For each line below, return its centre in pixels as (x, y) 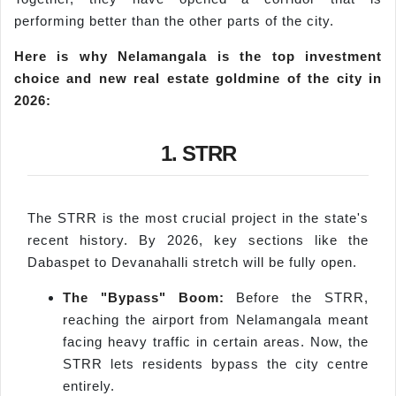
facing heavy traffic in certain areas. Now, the (216, 341)
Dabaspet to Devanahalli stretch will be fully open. (192, 263)
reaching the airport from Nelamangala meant (216, 319)
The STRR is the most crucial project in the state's (198, 218)
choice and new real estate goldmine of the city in (198, 78)
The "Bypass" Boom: (150, 297)
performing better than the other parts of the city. (174, 21)
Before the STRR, (303, 297)
